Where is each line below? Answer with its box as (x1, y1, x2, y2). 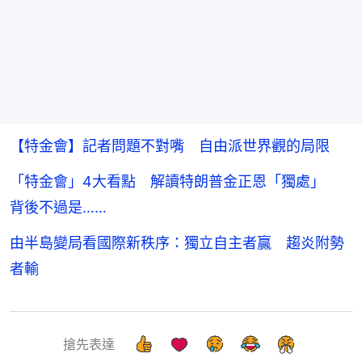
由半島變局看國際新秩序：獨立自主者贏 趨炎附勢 (10, 234, 344, 252)
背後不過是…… (10, 199, 107, 217)
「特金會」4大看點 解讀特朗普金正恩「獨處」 (10, 173, 339, 191)
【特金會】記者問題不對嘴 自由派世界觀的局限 (10, 137, 330, 155)
